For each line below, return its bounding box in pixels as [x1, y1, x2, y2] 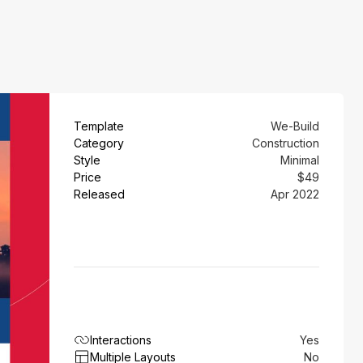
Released [74, 187, 126, 201]
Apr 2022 [271, 187, 319, 201]
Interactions [90, 333, 152, 347]
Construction [252, 136, 319, 150]
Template [74, 119, 125, 133]
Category [74, 136, 125, 150]
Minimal [280, 153, 319, 167]
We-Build [271, 119, 319, 133]
